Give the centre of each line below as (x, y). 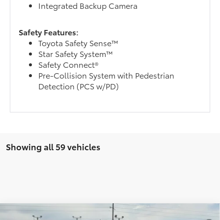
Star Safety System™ (76, 54)
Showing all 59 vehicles (53, 147)
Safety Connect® (69, 64)
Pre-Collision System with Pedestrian (107, 75)
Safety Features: (49, 32)
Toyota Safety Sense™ (79, 43)
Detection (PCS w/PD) (79, 86)
